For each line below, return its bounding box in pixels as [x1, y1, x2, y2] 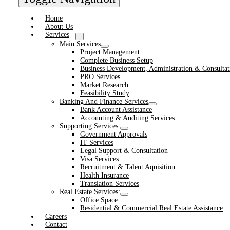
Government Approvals [80, 130, 147, 138]
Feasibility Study [80, 89, 129, 97]
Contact [45, 221, 67, 228]
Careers [45, 213, 67, 220]
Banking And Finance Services [60, 98, 148, 105]
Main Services [60, 40, 101, 48]
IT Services [80, 139, 113, 146]
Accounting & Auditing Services [80, 114, 175, 122]
